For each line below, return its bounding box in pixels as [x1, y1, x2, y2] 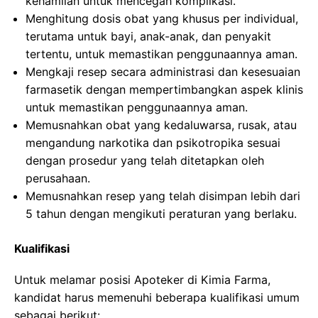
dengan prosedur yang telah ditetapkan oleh [26, 153, 264, 168]
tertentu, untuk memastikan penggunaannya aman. [26, 47, 297, 61]
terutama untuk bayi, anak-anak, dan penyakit [26, 29, 271, 43]
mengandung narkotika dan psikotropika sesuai [26, 136, 280, 150]
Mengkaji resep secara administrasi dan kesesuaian [26, 65, 300, 79]
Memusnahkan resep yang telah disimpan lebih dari [26, 189, 300, 203]
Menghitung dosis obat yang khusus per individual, [26, 11, 298, 26]
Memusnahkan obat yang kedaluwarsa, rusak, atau [26, 118, 297, 132]
